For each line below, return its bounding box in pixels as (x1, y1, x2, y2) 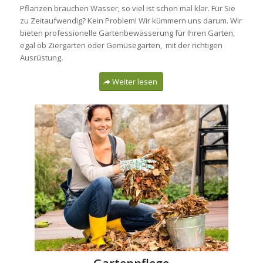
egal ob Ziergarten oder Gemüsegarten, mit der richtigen (19, 39, 222, 50)
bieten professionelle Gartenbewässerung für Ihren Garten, (19, 27, 235, 38)
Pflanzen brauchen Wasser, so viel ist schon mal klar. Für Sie (19, 2, 235, 14)
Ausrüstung (19, 52, 61, 63)
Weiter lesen (112, 76, 158, 87)
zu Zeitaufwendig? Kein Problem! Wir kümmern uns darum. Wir (19, 15, 242, 26)
